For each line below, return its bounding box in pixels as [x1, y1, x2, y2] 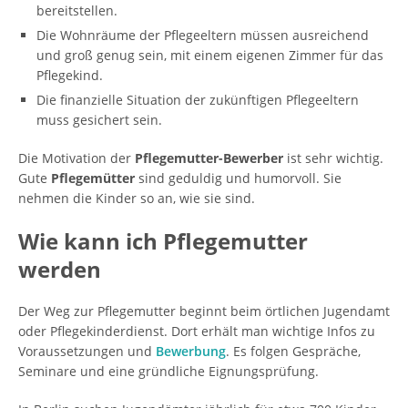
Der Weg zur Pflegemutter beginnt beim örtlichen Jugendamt [18, 302, 390, 320]
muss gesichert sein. [36, 111, 162, 128]
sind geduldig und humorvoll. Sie [135, 169, 342, 187]
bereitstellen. [36, 2, 117, 19]
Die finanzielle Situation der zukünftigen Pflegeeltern [36, 91, 359, 108]
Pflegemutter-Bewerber [135, 149, 283, 167]
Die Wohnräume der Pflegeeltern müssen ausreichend [36, 26, 369, 44]
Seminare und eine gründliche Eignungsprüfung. [18, 362, 319, 380]
